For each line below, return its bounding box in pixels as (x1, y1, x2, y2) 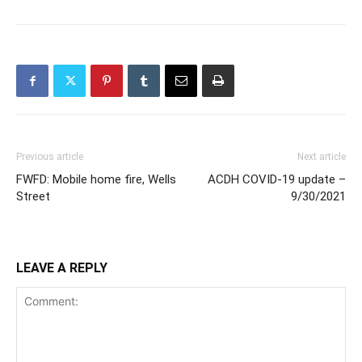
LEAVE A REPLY (16, 260, 107, 276)
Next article (297, 151, 346, 163)
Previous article (16, 151, 83, 163)
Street (16, 189, 50, 204)
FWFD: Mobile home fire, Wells (16, 172, 176, 187)
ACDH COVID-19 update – (208, 172, 346, 187)
